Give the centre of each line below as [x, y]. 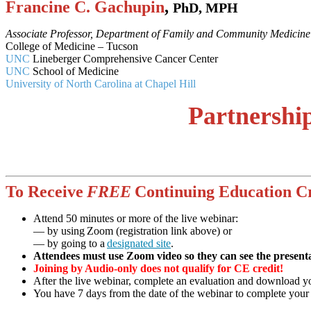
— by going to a [70, 243]
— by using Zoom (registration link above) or [133, 230]
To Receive [46, 191]
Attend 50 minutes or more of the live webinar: [136, 218]
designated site [139, 243]
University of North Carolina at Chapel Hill [101, 83]
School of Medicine [74, 71]
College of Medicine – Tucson [72, 46]
